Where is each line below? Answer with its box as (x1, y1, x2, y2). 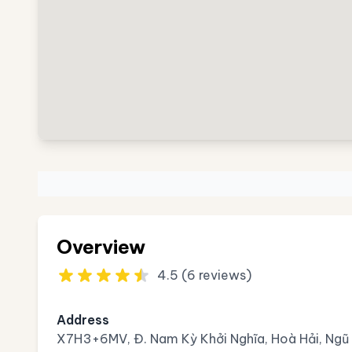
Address (57, 312, 109, 328)
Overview (57, 235, 145, 258)
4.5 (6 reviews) (157, 267, 251, 283)
